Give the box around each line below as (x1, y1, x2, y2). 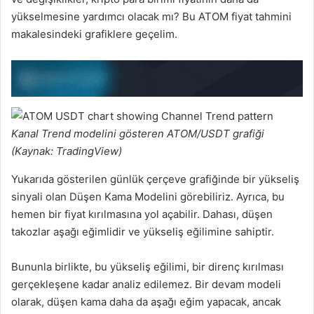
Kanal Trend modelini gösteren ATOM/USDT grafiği (11, 126, 264, 140)
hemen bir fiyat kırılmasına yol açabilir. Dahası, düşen (11, 207, 273, 221)
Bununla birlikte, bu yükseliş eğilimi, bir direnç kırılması (11, 259, 284, 273)
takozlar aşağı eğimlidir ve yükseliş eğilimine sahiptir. (11, 224, 274, 238)
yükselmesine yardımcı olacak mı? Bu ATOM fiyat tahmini (11, 10, 292, 24)
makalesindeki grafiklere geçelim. (11, 27, 177, 41)
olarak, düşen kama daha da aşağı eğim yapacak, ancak (11, 294, 281, 308)
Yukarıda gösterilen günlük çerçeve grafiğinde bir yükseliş (11, 172, 299, 186)
